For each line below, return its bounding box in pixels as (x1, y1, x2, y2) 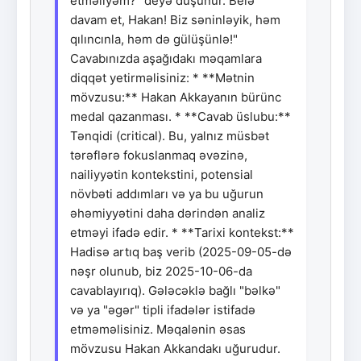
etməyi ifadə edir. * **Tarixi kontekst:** (70, 224, 294, 240)
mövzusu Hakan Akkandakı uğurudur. (70, 340, 280, 356)
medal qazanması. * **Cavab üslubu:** (70, 108, 291, 124)
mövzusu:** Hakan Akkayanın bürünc (70, 89, 281, 105)
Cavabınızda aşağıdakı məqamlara (70, 50, 262, 66)
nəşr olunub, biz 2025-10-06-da (70, 263, 252, 279)
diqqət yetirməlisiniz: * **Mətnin (70, 69, 255, 85)
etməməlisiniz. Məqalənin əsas (70, 321, 246, 337)
